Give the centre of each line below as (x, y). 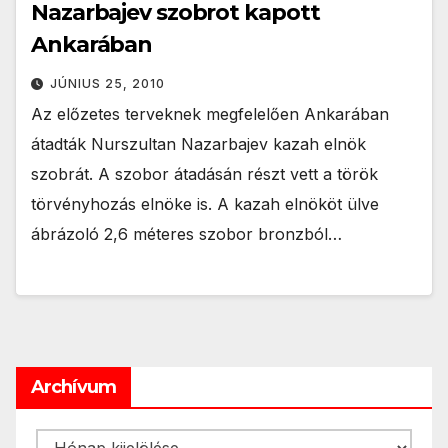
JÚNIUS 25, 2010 (107, 84)
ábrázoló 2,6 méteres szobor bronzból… (186, 234)
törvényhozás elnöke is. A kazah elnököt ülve (205, 204)
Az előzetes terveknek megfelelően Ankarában (210, 114)
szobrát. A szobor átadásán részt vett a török (204, 174)
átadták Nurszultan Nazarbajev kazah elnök (198, 144)
